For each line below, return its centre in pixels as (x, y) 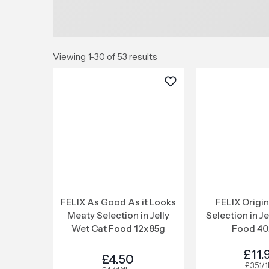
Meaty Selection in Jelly (118, 215)
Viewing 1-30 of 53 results (105, 57)
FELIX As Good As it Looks (118, 202)
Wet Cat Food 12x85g (118, 228)
